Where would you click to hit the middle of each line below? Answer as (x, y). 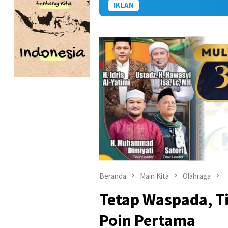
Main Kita (154, 176)
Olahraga (197, 176)
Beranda (113, 176)
